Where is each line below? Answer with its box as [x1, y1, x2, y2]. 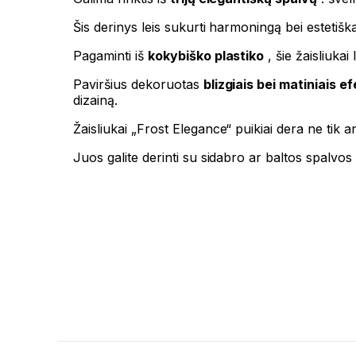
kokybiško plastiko [147, 48, 265, 64]
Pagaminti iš [73, 48, 148, 64]
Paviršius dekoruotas [73, 76, 203, 93]
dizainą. [73, 92, 118, 109]
